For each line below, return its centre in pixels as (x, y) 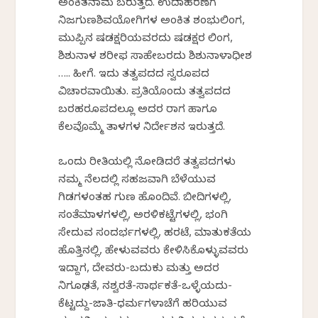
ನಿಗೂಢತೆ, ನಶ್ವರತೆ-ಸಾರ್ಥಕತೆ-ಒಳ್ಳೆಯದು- (146, 287)
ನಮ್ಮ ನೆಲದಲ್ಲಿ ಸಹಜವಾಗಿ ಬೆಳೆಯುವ (137, 181)
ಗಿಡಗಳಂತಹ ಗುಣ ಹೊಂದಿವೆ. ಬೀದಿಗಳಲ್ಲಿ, (145, 198)
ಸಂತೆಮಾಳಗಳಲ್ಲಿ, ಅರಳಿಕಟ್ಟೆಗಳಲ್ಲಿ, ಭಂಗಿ (143, 216)
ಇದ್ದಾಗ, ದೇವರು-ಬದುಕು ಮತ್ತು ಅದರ (139, 269)
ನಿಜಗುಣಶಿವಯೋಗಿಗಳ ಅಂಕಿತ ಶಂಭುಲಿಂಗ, (152, 22)
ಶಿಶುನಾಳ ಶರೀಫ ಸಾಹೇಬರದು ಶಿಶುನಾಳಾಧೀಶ (155, 57)
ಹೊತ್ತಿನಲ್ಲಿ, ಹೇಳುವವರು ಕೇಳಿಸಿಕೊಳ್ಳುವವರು (154, 252)
